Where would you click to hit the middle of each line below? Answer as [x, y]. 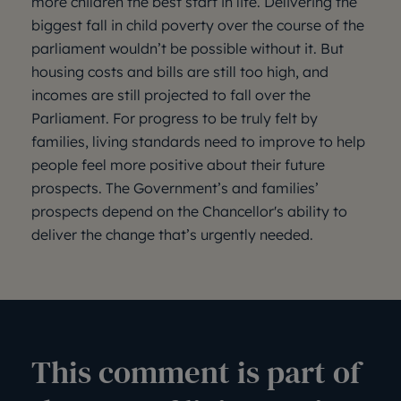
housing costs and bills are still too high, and [180, 72]
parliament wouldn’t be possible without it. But [188, 48]
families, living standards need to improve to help [198, 141]
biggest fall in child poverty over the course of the [198, 25]
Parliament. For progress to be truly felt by [175, 118]
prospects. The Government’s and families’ [175, 188]
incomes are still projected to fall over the [171, 95]
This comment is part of [196, 372]
